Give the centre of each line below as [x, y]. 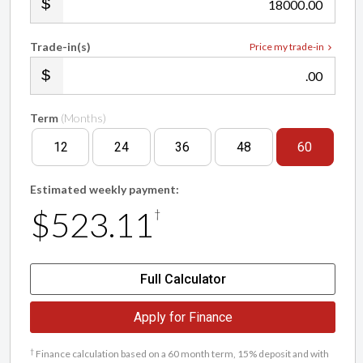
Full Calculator [183, 279]
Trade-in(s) [60, 46]
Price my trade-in [287, 46]
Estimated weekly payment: [105, 189]
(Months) [83, 117]
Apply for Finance [183, 317]
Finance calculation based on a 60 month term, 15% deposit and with [181, 354]
